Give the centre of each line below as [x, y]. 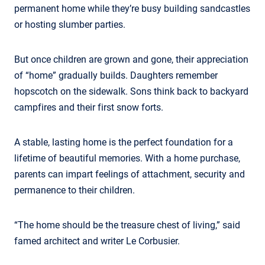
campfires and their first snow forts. [89, 107]
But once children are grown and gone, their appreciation [131, 59]
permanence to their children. [75, 190]
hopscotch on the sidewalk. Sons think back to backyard [131, 91]
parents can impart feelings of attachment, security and [130, 174]
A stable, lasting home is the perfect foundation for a [124, 142]
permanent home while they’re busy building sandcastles [132, 8]
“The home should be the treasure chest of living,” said [127, 225]
